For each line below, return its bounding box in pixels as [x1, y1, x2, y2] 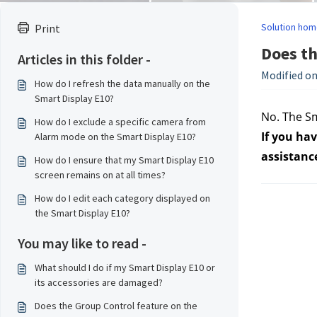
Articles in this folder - [18, 50, 151, 68]
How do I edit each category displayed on [35, 192, 210, 204]
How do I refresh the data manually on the [35, 77, 210, 90]
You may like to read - [18, 234, 146, 252]
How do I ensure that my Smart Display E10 [35, 154, 214, 166]
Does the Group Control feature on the [35, 299, 197, 312]
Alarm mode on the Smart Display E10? [35, 130, 196, 143]
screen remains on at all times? [35, 168, 166, 181]
